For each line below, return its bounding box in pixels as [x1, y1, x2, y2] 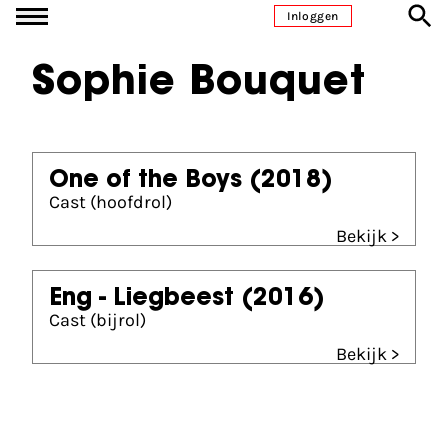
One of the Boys [49, 169, 242, 193]
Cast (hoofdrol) [49, 191, 172, 213]
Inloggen [287, 9, 339, 23]
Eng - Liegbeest [49, 287, 234, 311]
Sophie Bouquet [32, 64, 366, 104]
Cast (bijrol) [49, 309, 146, 331]
